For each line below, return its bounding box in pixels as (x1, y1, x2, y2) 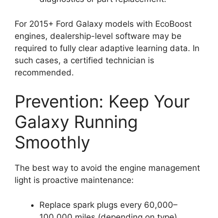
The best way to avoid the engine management (15, 163, 200, 173)
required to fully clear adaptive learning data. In (15, 43, 200, 53)
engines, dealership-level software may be (15, 31, 182, 41)
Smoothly (15, 132, 90, 153)
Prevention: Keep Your (15, 91, 190, 112)
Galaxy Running (15, 111, 138, 132)
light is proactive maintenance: (15, 175, 134, 185)
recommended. (15, 67, 74, 77)
